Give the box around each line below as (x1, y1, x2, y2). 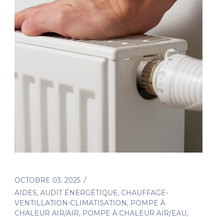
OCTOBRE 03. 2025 (15, 176, 80, 185)
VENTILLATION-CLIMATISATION (15, 199, 127, 208)
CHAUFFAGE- (121, 188, 168, 198)
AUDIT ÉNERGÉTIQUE (40, 188, 118, 198)
